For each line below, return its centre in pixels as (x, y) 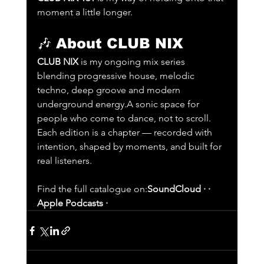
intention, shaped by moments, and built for (130, 147)
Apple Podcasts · (72, 203)
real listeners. (64, 161)
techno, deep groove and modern (110, 90)
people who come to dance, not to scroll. (125, 118)
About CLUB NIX (119, 44)
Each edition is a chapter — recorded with (126, 133)
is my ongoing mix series (133, 62)
